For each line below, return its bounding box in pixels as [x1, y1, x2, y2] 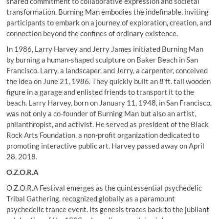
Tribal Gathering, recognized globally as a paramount [6, 194, 175, 203]
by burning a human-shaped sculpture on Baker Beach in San [6, 55, 198, 64]
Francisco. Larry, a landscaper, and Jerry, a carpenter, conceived [6, 66, 208, 75]
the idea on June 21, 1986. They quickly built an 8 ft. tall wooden [6, 76, 211, 86]
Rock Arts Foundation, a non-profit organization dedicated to [6, 130, 200, 139]
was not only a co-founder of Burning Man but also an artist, [6, 109, 197, 118]
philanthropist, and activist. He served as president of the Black [6, 119, 209, 129]
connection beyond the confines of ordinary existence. [6, 28, 178, 38]
